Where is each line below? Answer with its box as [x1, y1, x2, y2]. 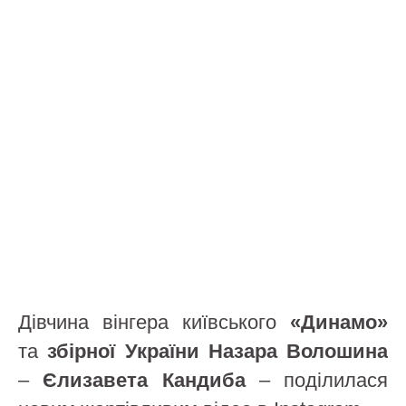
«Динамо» [290, 311, 388, 333]
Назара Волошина [208, 340, 388, 362]
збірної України [47, 340, 199, 362]
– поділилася [245, 369, 388, 391]
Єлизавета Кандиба [43, 369, 246, 391]
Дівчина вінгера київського [18, 311, 290, 333]
